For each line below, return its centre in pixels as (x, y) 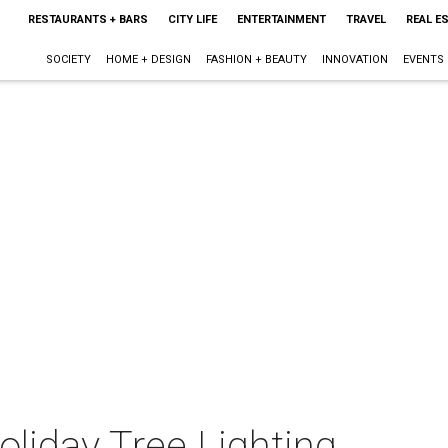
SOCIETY (68, 59)
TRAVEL (365, 19)
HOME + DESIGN (148, 59)
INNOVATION (354, 59)
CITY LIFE (192, 19)
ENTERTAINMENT (281, 19)
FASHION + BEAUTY (256, 59)
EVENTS (423, 59)
